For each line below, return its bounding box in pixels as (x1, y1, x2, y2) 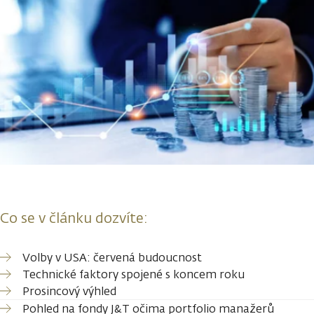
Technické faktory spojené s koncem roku (22, 266, 245, 282)
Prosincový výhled (22, 283, 116, 299)
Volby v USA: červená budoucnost (22, 250, 202, 265)
